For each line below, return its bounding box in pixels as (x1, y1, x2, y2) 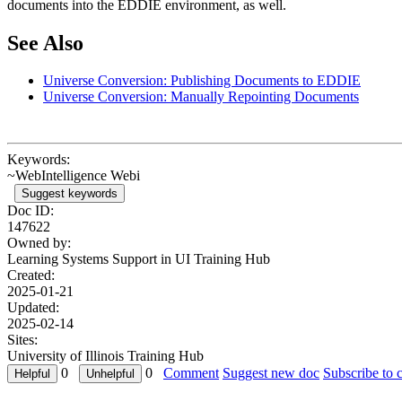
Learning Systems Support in (7, 251, 175, 267)
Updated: (7, 300, 59, 316)
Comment (163, 365, 219, 381)
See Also (7, 31, 83, 55)
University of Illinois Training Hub (7, 348, 204, 364)
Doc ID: (7, 203, 54, 219)
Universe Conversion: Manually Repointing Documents (43, 89, 359, 105)
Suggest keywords (22, 187, 118, 201)
